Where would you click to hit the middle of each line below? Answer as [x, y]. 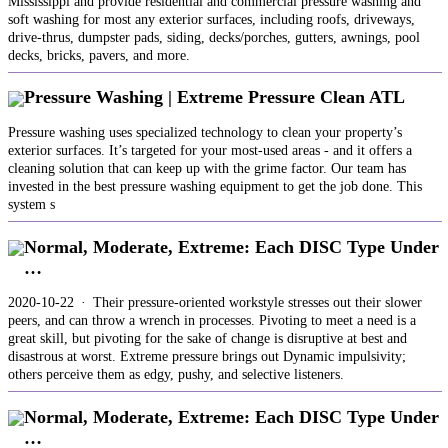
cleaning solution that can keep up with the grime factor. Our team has [207, 168]
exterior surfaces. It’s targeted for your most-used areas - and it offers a [210, 150]
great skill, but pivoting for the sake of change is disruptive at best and [207, 339]
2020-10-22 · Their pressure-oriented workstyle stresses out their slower [215, 303]
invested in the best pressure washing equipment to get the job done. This [215, 186]
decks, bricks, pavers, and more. [99, 55]
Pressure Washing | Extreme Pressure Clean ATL [214, 97]
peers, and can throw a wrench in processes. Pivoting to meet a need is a [212, 321]
